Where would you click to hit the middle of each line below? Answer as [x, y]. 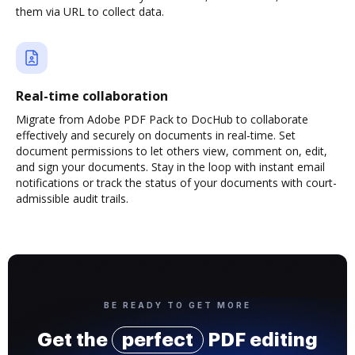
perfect [158, 340]
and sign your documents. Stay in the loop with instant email [170, 167]
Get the [74, 340]
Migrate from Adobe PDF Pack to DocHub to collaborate [162, 119]
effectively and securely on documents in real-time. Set [156, 135]
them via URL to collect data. [90, 11]
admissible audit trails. [72, 198]
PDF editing [261, 340]
